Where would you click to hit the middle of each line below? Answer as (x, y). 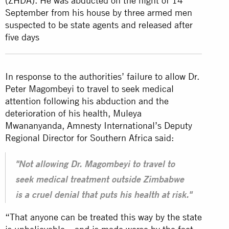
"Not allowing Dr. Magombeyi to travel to (95, 165)
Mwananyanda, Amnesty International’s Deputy (99, 125)
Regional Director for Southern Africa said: (89, 138)
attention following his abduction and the (87, 101)
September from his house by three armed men (99, 12)
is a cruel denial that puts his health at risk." (104, 196)
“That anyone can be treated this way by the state (104, 217)
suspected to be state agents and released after (99, 25)
